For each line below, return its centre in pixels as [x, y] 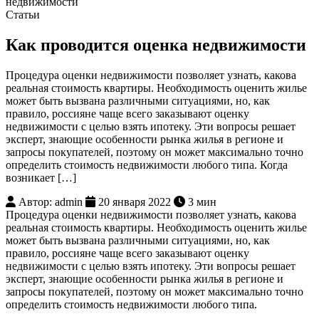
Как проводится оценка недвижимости [156, 45]
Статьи [23, 15]
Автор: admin [51, 202]
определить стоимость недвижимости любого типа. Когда [147, 164]
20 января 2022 [135, 202]
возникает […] [41, 177]
